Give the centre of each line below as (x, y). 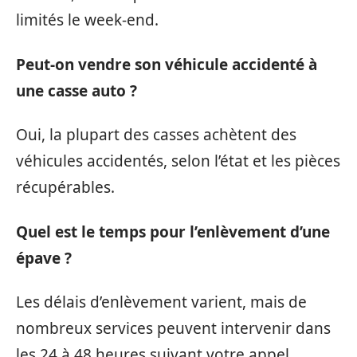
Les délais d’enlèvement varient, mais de (161, 302)
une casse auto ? (76, 90)
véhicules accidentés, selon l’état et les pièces (178, 161)
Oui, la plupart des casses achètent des (156, 135)
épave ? (44, 258)
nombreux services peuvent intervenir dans (173, 329)
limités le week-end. (87, 20)
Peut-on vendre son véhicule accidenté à (167, 64)
